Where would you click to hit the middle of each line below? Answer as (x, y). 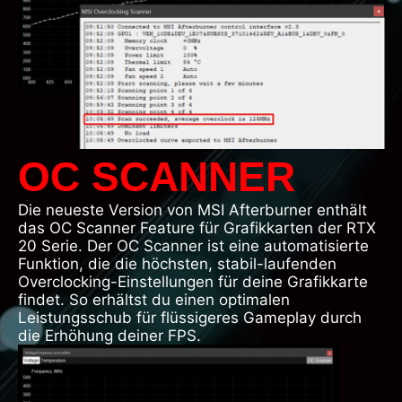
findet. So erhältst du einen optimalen (154, 299)
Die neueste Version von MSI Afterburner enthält (192, 210)
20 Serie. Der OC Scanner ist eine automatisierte (193, 245)
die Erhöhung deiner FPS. (109, 335)
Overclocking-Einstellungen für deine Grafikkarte (193, 281)
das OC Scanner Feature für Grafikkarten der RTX (197, 227)
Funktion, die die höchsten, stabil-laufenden (177, 263)
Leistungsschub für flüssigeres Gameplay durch (190, 317)
